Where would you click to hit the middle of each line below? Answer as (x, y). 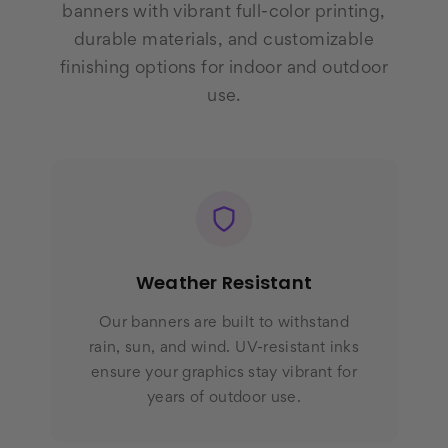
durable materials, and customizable (224, 41)
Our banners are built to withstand (224, 323)
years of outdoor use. (224, 398)
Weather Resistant (224, 283)
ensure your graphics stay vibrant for (224, 373)
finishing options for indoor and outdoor (224, 69)
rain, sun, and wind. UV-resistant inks (224, 348)
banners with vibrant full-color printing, (224, 13)
